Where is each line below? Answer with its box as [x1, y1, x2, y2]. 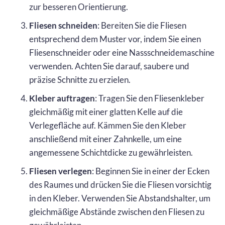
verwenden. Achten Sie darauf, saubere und [29, 60, 189, 71]
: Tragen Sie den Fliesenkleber [95, 92, 204, 103]
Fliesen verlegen [29, 165, 92, 176]
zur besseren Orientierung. [29, 1, 128, 12]
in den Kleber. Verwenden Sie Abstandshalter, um [29, 192, 210, 203]
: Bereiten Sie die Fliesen [97, 20, 186, 31]
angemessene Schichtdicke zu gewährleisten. [29, 147, 193, 158]
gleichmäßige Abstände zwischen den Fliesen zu [29, 206, 204, 217]
